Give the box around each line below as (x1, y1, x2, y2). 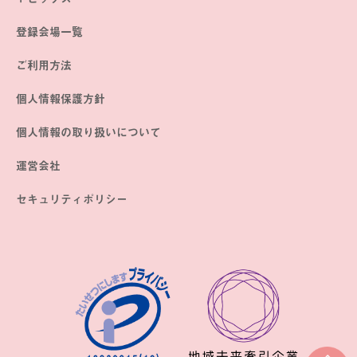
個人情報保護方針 (16, 90, 105, 108)
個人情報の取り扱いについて (16, 124, 161, 141)
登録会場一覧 (16, 23, 83, 41)
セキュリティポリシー (16, 190, 127, 208)
